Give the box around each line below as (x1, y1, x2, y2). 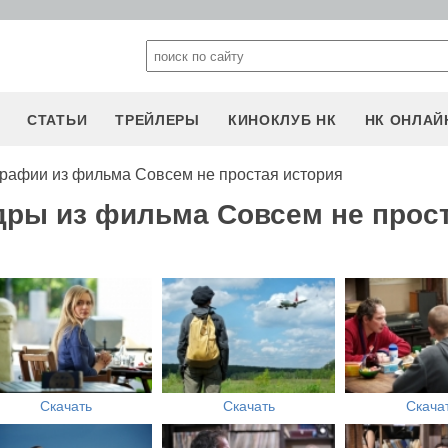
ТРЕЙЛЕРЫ (115, 112, 200, 128)
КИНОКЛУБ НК (227, 112, 337, 128)
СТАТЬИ (27, 112, 88, 128)
